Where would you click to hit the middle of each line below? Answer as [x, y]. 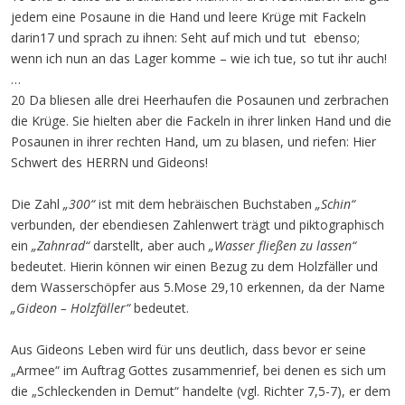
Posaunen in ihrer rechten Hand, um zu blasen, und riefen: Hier [193, 141]
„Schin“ [335, 204]
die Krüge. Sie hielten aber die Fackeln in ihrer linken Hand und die [201, 121]
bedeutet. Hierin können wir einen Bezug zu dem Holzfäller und [194, 266]
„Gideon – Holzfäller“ [71, 308]
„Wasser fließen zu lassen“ [283, 245]
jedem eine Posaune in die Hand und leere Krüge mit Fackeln [188, 17]
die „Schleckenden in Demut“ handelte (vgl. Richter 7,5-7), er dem [201, 391]
